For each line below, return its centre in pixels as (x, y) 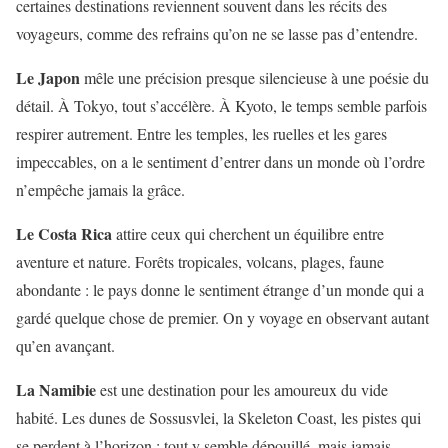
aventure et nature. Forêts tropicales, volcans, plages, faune (200, 262)
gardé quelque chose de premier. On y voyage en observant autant (222, 318)
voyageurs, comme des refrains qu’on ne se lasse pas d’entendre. (217, 34)
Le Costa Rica (64, 234)
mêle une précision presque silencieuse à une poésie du (254, 78)
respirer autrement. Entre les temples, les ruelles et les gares (201, 134)
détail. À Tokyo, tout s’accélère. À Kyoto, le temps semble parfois (221, 106)
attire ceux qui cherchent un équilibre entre (248, 234)
